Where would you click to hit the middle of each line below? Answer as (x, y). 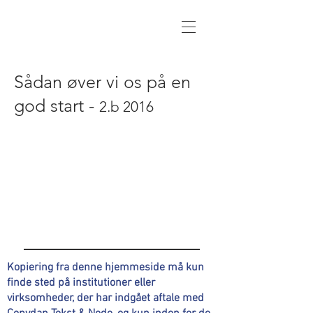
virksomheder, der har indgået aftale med (105, 298)
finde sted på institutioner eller (81, 283)
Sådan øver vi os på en (102, 82)
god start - (57, 105)
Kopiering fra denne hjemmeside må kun (105, 268)
